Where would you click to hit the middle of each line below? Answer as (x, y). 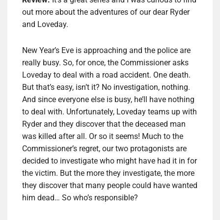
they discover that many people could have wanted (110, 186)
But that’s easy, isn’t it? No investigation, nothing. (106, 87)
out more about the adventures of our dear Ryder (106, 12)
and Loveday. (45, 25)
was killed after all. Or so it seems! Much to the (103, 137)
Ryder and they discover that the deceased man (104, 124)
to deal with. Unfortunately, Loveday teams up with (110, 112)
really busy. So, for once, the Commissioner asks (105, 63)
